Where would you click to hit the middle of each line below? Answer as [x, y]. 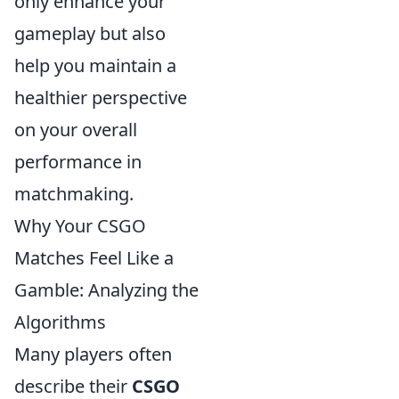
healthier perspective [101, 97]
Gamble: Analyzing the [106, 289]
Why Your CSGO [80, 225]
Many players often [93, 354]
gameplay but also [90, 33]
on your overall [76, 129]
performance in [78, 161]
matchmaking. [74, 193]
